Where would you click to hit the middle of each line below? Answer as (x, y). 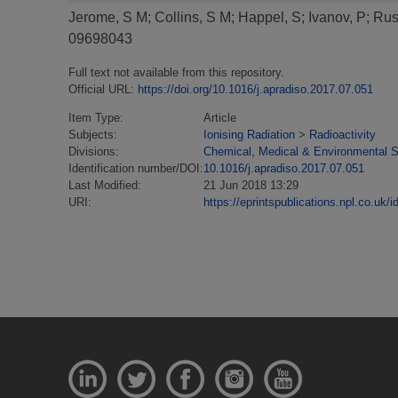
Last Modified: (105, 185)
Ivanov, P (337, 18)
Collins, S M (193, 18)
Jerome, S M (108, 18)
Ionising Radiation (249, 134)
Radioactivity (342, 134)
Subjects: (93, 134)
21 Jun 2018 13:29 (251, 185)
